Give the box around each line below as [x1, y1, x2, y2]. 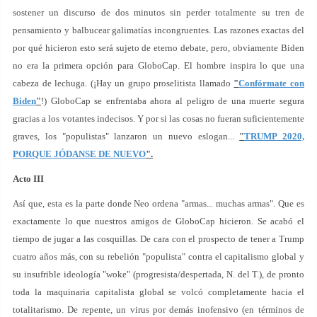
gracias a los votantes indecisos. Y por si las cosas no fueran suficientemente [13, 113, 304, 124]
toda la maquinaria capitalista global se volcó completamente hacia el [13, 287, 304, 297]
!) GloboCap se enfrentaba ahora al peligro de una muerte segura [41, 96, 304, 106]
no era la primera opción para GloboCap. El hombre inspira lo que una [13, 60, 304, 71]
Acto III [13, 173, 44, 184]
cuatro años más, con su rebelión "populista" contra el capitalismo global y [13, 251, 304, 262]
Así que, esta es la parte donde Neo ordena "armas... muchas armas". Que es [13, 198, 304, 209]
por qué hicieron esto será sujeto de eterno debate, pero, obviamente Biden [13, 42, 304, 53]
